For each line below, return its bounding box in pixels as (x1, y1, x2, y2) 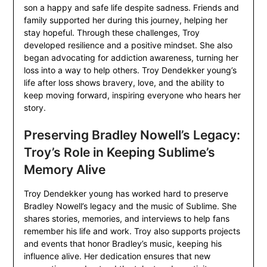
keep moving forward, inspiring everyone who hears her (23, 90, 241, 101)
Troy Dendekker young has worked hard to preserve (23, 188, 228, 199)
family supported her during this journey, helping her (23, 15, 228, 26)
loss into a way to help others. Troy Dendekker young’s (23, 65, 237, 76)
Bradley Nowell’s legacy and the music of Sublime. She (23, 201, 237, 212)
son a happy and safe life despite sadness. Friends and (23, 2, 239, 13)
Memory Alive (23, 162, 105, 178)
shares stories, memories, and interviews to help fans (23, 213, 229, 224)
